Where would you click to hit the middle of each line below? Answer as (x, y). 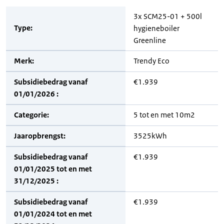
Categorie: (31, 115)
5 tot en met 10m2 (164, 115)
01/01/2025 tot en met (53, 169)
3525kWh (150, 136)
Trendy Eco (151, 61)
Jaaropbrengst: (40, 136)
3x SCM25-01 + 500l (168, 16)
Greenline (150, 40)
